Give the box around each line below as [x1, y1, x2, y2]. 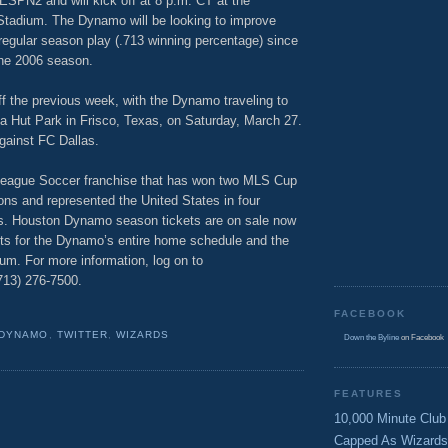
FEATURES [334, 388, 404, 400]
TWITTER [56, 329, 108, 341]
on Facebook [399, 333, 444, 343]
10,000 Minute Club [334, 410, 446, 426]
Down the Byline [344, 333, 399, 343]
